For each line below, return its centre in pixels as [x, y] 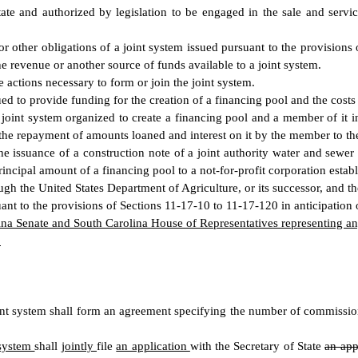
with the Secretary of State [257, 346]
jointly [79, 346]
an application [153, 346]
